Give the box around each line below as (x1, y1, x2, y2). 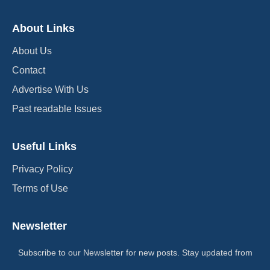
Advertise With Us (12, 84, 89, 95)
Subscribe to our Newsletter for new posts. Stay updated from (17, 248, 253, 258)
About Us (12, 46, 52, 57)
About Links (12, 22, 75, 35)
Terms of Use (12, 183, 68, 194)
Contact (12, 65, 45, 76)
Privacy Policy (12, 164, 73, 175)
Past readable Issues (12, 104, 102, 115)
